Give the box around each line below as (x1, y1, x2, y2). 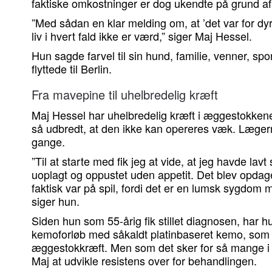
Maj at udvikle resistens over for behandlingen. (32, 253, 257, 269)
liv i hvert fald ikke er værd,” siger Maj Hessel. (32, 28, 252, 44)
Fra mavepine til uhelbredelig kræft (32, 86, 218, 104)
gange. (32, 134, 65, 150)
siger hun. (32, 193, 80, 209)
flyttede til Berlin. (32, 61, 112, 77)
